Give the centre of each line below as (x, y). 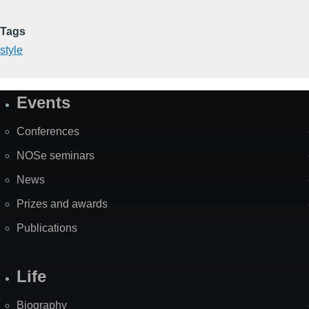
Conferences (48, 132)
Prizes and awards (62, 204)
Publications (47, 228)
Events (43, 103)
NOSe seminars (56, 156)
